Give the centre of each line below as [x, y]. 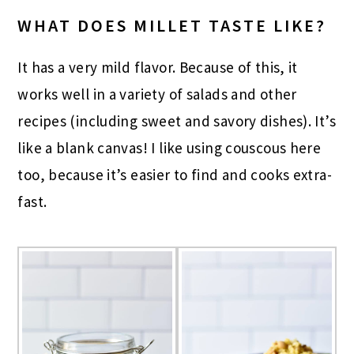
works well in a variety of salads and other [157, 94]
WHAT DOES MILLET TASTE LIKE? [172, 25]
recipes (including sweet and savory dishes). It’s [177, 121]
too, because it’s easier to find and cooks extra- [175, 174]
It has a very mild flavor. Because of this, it [158, 67]
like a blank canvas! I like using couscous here [169, 147]
